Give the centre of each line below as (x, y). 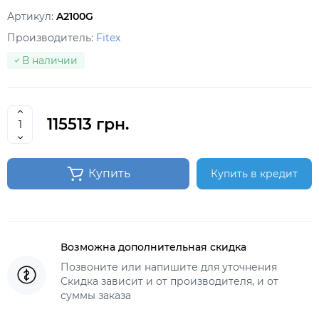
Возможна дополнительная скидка (153, 247)
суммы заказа (96, 296)
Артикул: (32, 16)
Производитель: (52, 38)
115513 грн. (88, 124)
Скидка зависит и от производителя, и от (169, 281)
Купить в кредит (254, 174)
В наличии (50, 61)
